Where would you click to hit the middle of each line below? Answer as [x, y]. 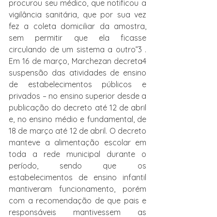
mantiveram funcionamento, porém [77, 189]
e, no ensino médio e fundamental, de [77, 119]
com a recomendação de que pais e [77, 201]
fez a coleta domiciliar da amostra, [77, 26]
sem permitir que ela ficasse [77, 38]
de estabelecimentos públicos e [77, 84]
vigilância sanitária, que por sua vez [77, 15]
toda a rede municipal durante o [77, 154]
